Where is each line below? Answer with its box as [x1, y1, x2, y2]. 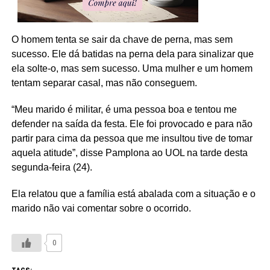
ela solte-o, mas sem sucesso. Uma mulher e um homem [11, 63, 253, 74]
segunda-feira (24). [11, 162, 92, 172]
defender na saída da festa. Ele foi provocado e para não [11, 118, 253, 129]
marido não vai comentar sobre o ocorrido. [11, 202, 191, 213]
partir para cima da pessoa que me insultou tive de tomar [11, 133, 253, 143]
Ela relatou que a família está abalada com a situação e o [11, 188, 256, 199]
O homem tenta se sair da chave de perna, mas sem [11, 34, 233, 45]
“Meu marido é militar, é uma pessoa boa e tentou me [11, 104, 237, 115]
